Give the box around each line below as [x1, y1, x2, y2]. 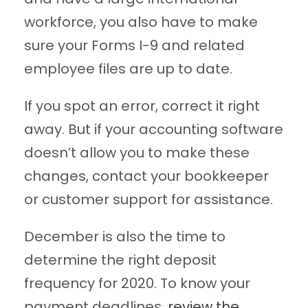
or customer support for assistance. [24, 190, 273, 210]
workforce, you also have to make [24, 12, 258, 32]
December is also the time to [24, 227, 225, 247]
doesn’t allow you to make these [24, 143, 250, 163]
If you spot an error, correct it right [24, 96, 260, 116]
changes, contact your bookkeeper [24, 166, 269, 186]
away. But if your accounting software [24, 120, 283, 140]
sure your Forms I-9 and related [24, 36, 245, 56]
